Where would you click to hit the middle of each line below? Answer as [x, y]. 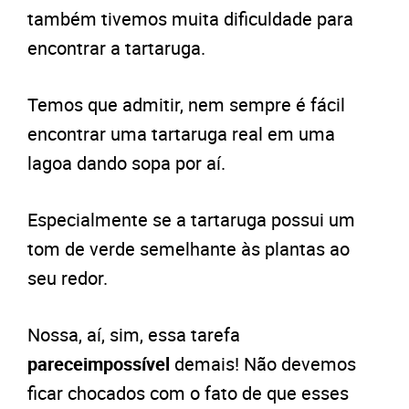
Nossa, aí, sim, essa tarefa [134, 335]
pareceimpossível [99, 364]
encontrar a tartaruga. [116, 48]
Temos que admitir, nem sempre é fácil [186, 105]
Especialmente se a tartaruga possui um [191, 220]
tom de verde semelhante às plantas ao [189, 249]
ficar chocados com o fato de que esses [188, 393]
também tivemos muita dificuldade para [190, 19]
